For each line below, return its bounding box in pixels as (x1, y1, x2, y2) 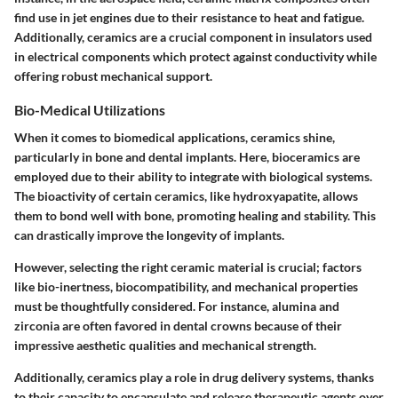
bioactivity (37, 187, 96, 203)
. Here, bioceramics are (234, 148, 360, 164)
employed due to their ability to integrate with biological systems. (14, 168, 372, 184)
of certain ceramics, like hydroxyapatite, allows (96, 187, 358, 203)
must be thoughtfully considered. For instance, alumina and (14, 298, 339, 314)
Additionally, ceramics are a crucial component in (14, 28, 289, 44)
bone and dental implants (95, 148, 234, 164)
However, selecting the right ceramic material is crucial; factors (14, 259, 362, 275)
